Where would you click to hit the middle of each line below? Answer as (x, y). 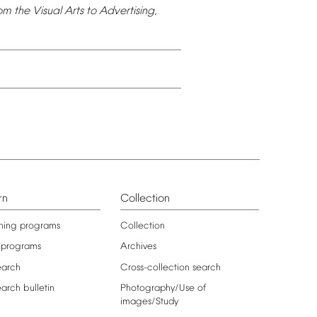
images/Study (149, 301)
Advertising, (128, 12)
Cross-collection (155, 267)
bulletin (39, 288)
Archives (138, 247)
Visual (47, 12)
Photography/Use (157, 288)
